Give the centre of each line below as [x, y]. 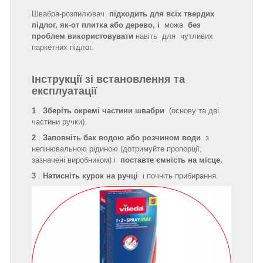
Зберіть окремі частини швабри [104, 111]
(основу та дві [192, 111]
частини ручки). [59, 122]
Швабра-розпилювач [70, 14]
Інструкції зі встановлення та [108, 79]
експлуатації [64, 91]
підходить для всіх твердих [162, 14]
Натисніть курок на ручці [90, 176]
